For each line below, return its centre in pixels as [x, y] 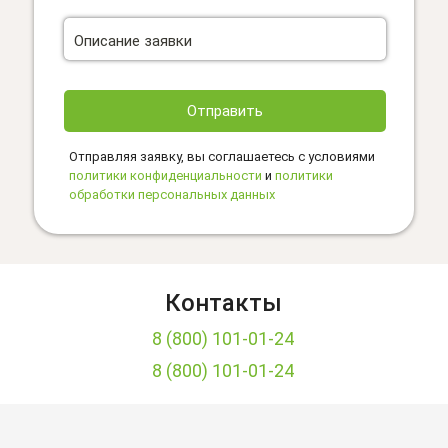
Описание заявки [133, 40]
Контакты [224, 303]
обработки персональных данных [172, 194]
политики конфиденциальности [165, 175]
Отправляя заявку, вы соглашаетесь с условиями [222, 156]
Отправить [225, 111]
